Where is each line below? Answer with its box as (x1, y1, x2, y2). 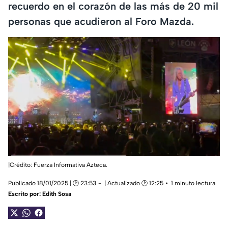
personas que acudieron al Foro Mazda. (8, 15, 194, 27)
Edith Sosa (42, 190, 71, 198)
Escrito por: (8, 190, 42, 198)
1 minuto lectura (171, 180, 215, 187)
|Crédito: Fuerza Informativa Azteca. (8, 161, 107, 169)
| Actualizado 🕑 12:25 (104, 180, 163, 187)
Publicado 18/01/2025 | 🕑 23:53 (8, 180, 96, 187)
